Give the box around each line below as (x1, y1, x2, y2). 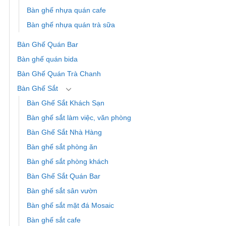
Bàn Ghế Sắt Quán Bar (27, 172, 100, 181)
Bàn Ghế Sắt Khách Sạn (27, 99, 104, 107)
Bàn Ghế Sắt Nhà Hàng (27, 128, 102, 137)
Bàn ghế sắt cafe (27, 216, 81, 224)
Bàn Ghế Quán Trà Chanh (17, 70, 101, 78)
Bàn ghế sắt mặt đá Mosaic (27, 201, 114, 210)
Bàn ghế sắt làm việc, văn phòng (27, 114, 131, 122)
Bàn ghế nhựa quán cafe (27, 6, 106, 15)
